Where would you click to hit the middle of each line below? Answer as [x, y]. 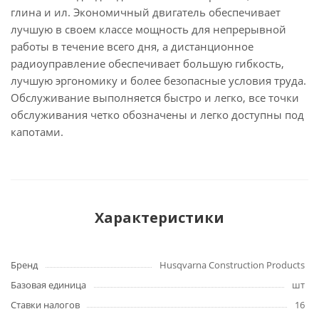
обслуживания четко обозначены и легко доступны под [157, 115]
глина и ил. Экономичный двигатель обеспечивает [146, 12]
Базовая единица [48, 285]
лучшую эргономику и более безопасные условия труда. [158, 80]
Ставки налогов [45, 305]
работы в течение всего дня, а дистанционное [132, 46]
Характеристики [159, 218]
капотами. [37, 132]
